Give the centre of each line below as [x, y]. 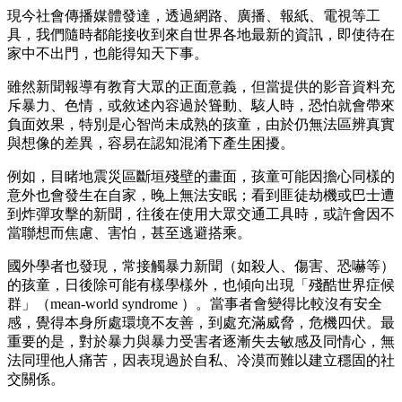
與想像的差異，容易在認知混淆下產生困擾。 [153, 143]
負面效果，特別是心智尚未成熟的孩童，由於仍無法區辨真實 [201, 124]
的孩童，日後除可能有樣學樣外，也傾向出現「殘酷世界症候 [201, 284]
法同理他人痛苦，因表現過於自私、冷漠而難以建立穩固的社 [201, 360]
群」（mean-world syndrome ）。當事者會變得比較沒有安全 [195, 303]
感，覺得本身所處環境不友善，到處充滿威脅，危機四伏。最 [201, 322]
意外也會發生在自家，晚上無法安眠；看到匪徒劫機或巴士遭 [201, 195]
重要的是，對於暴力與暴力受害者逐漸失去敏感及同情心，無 [201, 341]
